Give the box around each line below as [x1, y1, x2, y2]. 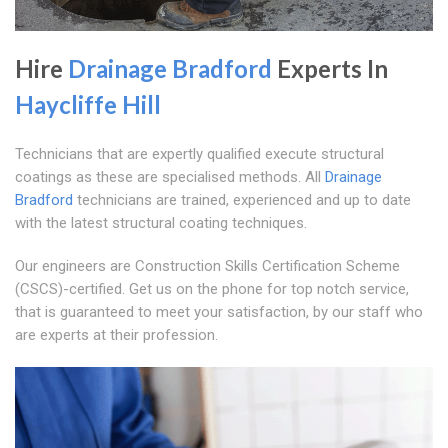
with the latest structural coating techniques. [15, 214, 307, 233]
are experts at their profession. [15, 326, 218, 345]
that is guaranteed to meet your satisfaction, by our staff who [15, 303, 423, 322]
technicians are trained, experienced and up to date [73, 191, 411, 210]
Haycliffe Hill [15, 90, 161, 120]
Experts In [272, 54, 388, 84]
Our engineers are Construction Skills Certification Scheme [15, 257, 400, 276]
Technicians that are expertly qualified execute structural [15, 145, 384, 164]
